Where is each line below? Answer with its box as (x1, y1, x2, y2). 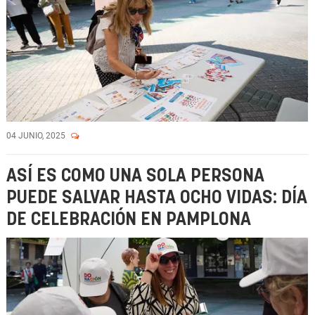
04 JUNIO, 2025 (6, 131, 67, 141)
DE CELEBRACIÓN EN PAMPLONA (6, 211, 251, 229)
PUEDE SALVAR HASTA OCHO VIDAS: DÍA (6, 189, 307, 207)
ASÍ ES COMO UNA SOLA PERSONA (6, 167, 264, 185)
